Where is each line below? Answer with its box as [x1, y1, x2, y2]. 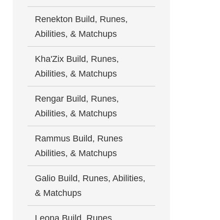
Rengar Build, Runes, [35, 93, 119, 104]
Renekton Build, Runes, [35, 14, 128, 24]
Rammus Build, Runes [35, 133, 123, 143]
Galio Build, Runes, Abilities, [35, 173, 145, 183]
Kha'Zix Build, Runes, [35, 54, 119, 64]
